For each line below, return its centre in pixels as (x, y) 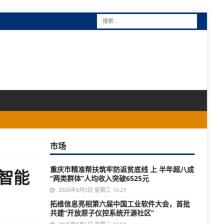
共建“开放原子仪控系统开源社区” (102, 213)
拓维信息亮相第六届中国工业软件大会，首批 (120, 204)
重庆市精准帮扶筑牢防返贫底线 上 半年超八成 (122, 169)
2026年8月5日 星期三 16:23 (91, 190)
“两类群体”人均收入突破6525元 (99, 178)
